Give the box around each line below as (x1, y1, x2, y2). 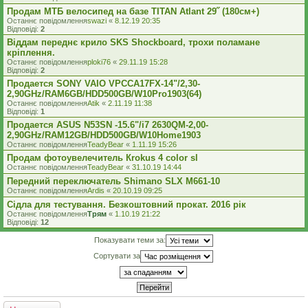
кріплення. (7, 47, 55, 58)
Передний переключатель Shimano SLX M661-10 (7, 176, 220, 186)
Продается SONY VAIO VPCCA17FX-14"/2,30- (7, 78, 200, 89)
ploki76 (87, 58, 111, 66)
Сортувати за (93, 251, 140, 260)
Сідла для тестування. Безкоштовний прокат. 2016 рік (7, 199, 246, 210)
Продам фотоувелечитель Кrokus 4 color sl (7, 153, 198, 163)
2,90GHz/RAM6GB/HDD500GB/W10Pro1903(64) (7, 89, 201, 99)
